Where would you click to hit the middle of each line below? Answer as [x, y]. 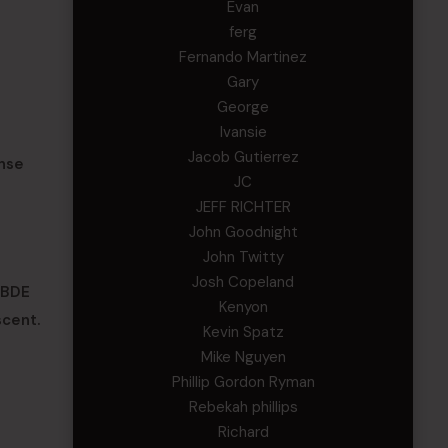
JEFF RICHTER [243, 207]
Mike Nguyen [243, 357]
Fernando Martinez [243, 57]
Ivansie [243, 132]
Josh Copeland [243, 282]
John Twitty [243, 257]
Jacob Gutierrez [243, 157]
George [243, 107]
